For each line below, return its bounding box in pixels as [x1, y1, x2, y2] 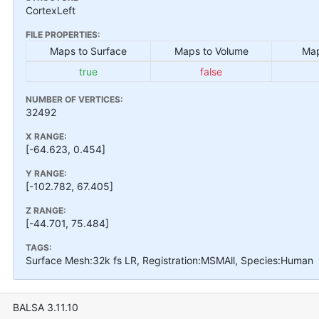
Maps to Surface [50, 44, 127, 57]
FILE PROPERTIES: [26, 28, 100, 40]
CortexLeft [26, 4, 75, 16]
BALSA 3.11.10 [12, 301, 78, 313]
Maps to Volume [174, 44, 249, 57]
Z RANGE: [26, 204, 66, 216]
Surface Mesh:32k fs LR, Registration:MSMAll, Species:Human [26, 253, 313, 266]
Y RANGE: [26, 167, 67, 179]
